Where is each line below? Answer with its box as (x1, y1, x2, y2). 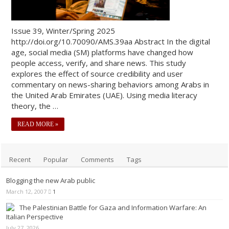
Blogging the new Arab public (6, 175, 96, 185)
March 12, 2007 (6, 187, 47, 195)
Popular (43, 154, 68, 164)
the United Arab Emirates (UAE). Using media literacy (11, 89, 198, 100)
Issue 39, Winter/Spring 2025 (11, 25, 116, 36)
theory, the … (11, 100, 59, 111)
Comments (81, 154, 114, 164)
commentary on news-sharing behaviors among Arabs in (11, 79, 210, 89)
